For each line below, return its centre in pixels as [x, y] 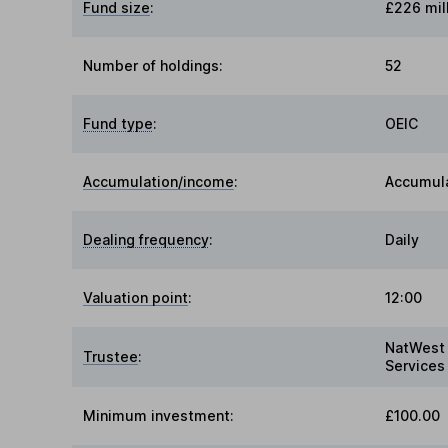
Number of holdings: [153, 66]
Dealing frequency [146, 240]
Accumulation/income [159, 182]
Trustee [111, 357]
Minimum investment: [159, 416]
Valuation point [136, 298]
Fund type [118, 124]
